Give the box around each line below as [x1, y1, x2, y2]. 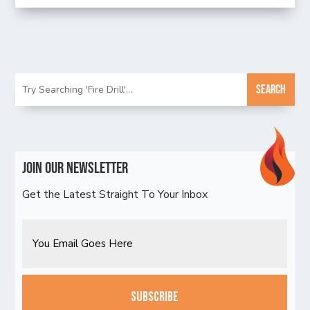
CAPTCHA [21, 266, 77, 282]
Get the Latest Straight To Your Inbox [22, 186, 208, 202]
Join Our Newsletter [22, 158, 129, 179]
